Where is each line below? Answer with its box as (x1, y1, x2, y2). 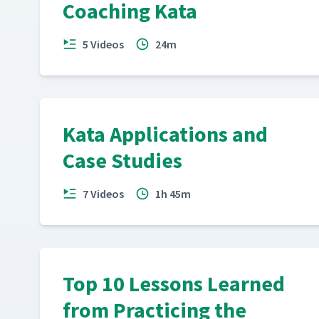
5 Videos (83, 37, 124, 51)
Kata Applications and (63, 120, 268, 147)
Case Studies (63, 147, 182, 174)
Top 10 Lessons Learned (63, 270, 285, 297)
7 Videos (83, 187, 124, 201)
